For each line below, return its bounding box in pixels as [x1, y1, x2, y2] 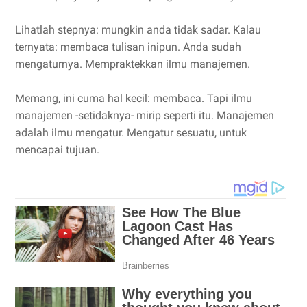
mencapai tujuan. [15, 143, 99, 156]
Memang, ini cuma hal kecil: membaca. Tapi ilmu [15, 91, 252, 105]
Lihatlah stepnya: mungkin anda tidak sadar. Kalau [15, 23, 261, 36]
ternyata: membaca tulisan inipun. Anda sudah [15, 40, 241, 53]
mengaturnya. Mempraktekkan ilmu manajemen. [15, 57, 250, 71]
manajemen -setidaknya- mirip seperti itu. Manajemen [15, 108, 274, 122]
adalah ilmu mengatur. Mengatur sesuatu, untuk [15, 125, 247, 139]
